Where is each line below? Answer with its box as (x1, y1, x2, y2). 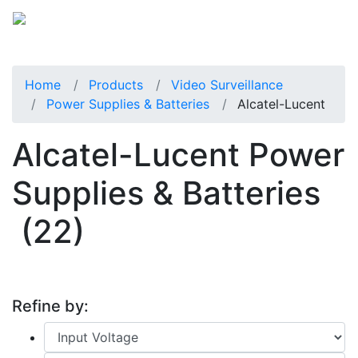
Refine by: (12, 296, 89, 316)
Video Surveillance (171, 76, 283, 93)
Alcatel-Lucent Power (12, 134, 344, 174)
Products (89, 76, 143, 93)
